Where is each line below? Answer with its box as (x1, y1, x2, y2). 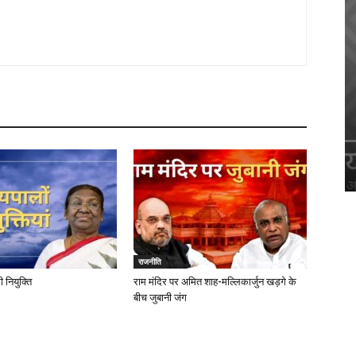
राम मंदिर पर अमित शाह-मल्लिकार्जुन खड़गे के (133, 276, 296, 288)
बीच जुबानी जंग (133, 292, 187, 304)
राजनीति (138, 256, 161, 267)
